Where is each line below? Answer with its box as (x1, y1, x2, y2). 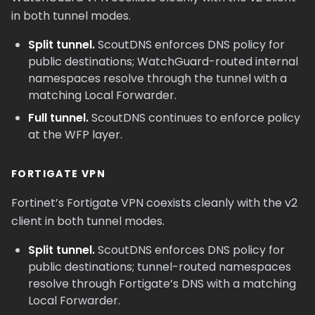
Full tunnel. (28, 110, 89, 126)
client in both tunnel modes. (11, 213, 165, 229)
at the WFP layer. (28, 127, 122, 143)
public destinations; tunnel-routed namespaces (28, 259, 291, 275)
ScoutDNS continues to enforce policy (89, 110, 300, 126)
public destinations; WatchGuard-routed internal (28, 53, 298, 70)
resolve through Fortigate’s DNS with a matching (28, 276, 296, 292)
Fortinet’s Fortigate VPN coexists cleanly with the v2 (11, 195, 297, 211)
